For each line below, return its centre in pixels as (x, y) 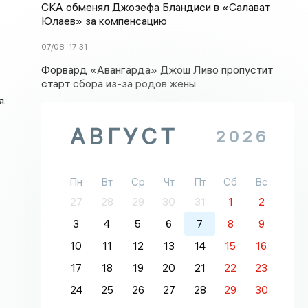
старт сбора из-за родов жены (119, 83)
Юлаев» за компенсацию (104, 21)
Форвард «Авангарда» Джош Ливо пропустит (157, 69)
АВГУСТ (124, 136)
